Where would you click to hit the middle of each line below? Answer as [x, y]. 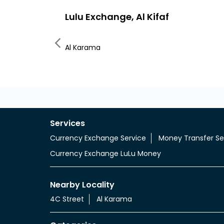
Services [67, 123]
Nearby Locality [82, 184]
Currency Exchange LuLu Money [105, 153]
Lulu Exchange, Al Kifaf [117, 17]
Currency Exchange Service [98, 138]
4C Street [67, 199]
